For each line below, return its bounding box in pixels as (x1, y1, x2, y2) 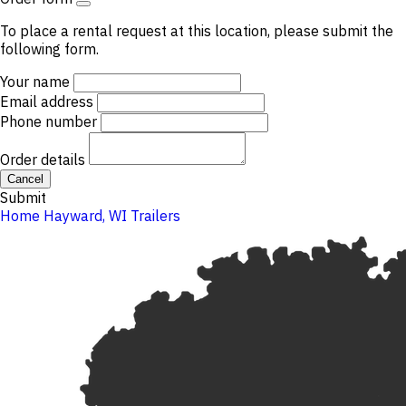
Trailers (130, 207, 180, 225)
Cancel (7, 172, 43, 186)
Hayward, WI (43, 207, 127, 225)
